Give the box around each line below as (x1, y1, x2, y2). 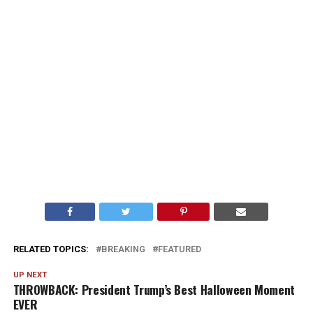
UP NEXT (13, 270, 47, 279)
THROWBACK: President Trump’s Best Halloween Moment (13, 280, 296, 298)
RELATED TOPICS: (13, 244, 89, 254)
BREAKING (101, 244, 145, 254)
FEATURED (157, 244, 201, 254)
